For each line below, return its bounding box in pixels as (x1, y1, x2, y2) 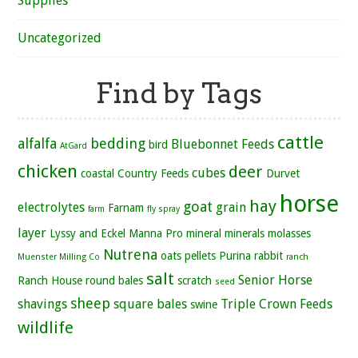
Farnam (108, 201, 145, 215)
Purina (219, 249, 252, 263)
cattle (277, 132, 324, 153)
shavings (18, 296, 68, 312)
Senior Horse (238, 272, 313, 288)
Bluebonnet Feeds (171, 137, 275, 153)
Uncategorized (18, 30, 102, 46)
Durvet (266, 167, 300, 181)
